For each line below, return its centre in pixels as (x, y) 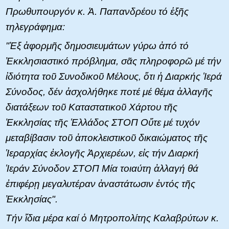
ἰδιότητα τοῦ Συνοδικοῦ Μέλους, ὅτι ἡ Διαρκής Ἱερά (114, 76)
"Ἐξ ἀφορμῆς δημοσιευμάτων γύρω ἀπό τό (97, 45)
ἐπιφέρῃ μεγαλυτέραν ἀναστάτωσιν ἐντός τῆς (100, 184)
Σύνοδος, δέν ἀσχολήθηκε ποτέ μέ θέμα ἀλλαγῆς (109, 91)
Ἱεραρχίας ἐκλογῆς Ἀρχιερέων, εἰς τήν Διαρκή (102, 153)
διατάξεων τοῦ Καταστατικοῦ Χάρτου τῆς (91, 107)
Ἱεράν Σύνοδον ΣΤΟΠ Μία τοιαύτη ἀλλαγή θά (102, 168)
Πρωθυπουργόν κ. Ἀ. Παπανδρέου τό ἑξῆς (97, 11)
